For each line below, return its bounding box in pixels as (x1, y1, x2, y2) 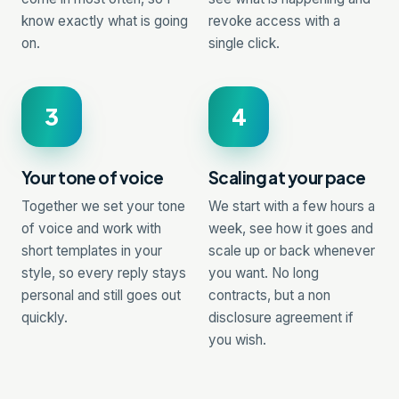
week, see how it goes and (208, 219, 373, 237)
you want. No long (208, 264, 319, 281)
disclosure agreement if (208, 308, 354, 326)
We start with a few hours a (208, 197, 375, 215)
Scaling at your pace (208, 166, 366, 188)
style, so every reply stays (21, 264, 186, 281)
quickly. (21, 308, 68, 326)
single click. (208, 34, 280, 52)
